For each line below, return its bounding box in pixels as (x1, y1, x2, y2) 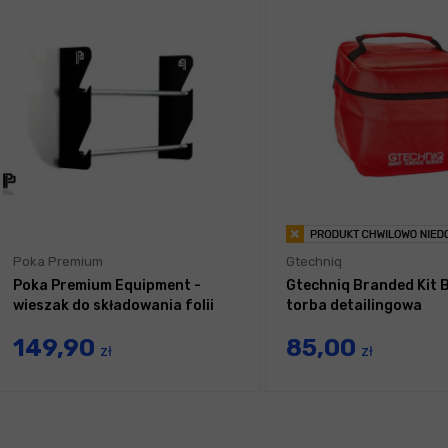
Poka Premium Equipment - (13, 277, 201, 295)
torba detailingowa (286, 297, 422, 315)
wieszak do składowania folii (13, 297, 214, 315)
